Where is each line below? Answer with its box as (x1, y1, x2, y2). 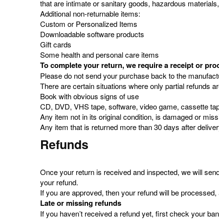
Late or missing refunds (40, 197, 121, 208)
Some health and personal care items (40, 49, 159, 60)
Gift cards (40, 39, 71, 49)
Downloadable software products (40, 29, 144, 39)
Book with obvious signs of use (40, 91, 139, 101)
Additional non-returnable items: (40, 8, 140, 19)
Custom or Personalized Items (40, 19, 139, 29)
